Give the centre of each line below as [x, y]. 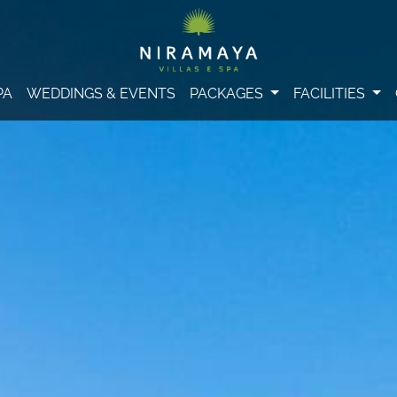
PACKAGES [229, 92]
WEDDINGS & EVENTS [101, 92]
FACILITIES [331, 92]
